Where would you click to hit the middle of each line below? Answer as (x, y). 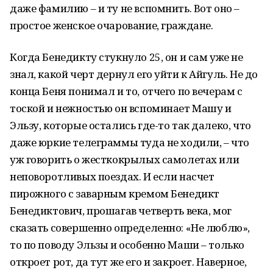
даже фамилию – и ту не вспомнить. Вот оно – (125, 8)
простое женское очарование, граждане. (112, 25)
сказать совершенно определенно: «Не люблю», (130, 228)
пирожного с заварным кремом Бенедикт (115, 193)
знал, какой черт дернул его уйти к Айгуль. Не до (134, 74)
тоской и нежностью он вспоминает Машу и (121, 108)
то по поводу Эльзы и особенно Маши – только (127, 245)
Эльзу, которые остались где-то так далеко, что (130, 125)
